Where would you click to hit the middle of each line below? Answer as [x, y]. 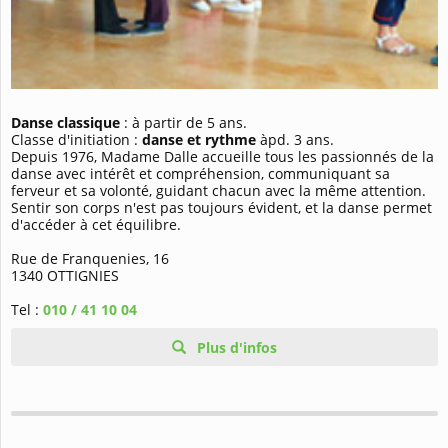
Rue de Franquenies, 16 [90, 259]
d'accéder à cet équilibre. [96, 225]
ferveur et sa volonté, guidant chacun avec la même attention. [218, 191]
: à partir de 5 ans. [183, 123]
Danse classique [65, 123]
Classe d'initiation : [76, 140]
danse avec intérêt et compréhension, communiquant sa [200, 174]
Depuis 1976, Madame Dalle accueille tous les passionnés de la [222, 157]
